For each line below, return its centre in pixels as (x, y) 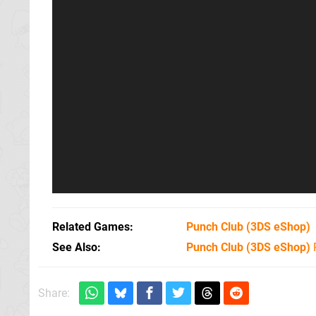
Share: (54, 293)
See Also (75, 247)
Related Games (91, 226)
